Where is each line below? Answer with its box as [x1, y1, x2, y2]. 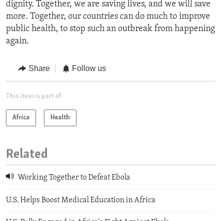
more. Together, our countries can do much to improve [6, 12, 210, 22]
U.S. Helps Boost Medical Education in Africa [6, 196, 155, 204]
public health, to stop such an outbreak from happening [6, 24, 215, 34]
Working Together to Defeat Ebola [16, 174, 130, 182]
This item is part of [6, 92, 61, 100]
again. [6, 37, 29, 46]
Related [6, 147, 48, 161]
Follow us [72, 64, 106, 73]
